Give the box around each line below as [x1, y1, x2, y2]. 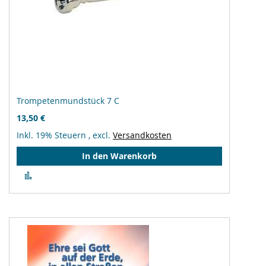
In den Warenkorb [82, 150, 157, 161]
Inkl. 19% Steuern [17, 129, 88, 141]
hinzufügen [36, 191, 82, 202]
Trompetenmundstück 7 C [17, 95, 119, 106]
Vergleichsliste [36, 179, 95, 191]
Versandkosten [113, 129, 172, 141]
